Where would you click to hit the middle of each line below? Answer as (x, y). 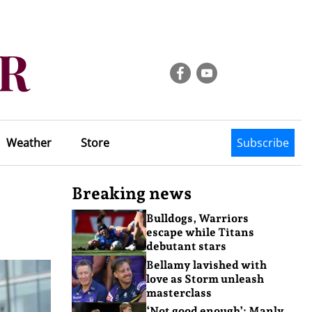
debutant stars (186, 247)
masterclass (179, 292)
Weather (29, 143)
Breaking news (132, 193)
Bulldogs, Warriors (197, 219)
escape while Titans (200, 233)
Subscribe (263, 143)
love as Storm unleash (205, 279)
